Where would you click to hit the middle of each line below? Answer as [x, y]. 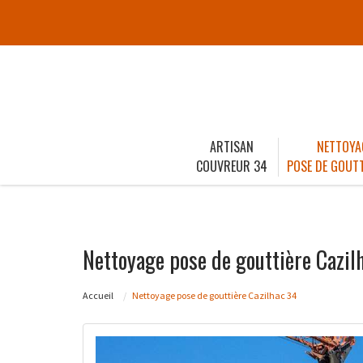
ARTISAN [232, 146]
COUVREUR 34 [232, 166]
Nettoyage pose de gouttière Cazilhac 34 [214, 295]
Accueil [98, 295]
